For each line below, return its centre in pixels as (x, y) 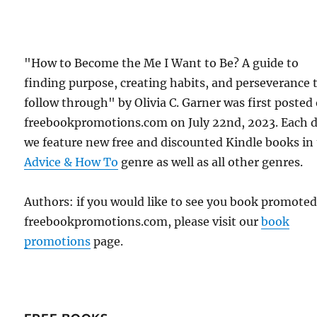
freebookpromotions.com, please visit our (143, 221)
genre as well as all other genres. (211, 162)
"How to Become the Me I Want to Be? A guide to (162, 63)
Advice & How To (71, 162)
